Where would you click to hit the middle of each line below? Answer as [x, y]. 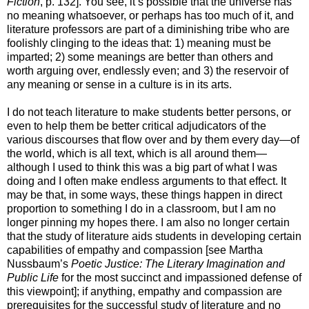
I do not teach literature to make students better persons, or [149, 112]
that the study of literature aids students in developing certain [154, 236]
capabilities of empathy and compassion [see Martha [135, 250]
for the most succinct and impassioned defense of [180, 277]
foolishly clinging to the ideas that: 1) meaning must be [139, 43]
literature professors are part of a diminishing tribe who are [148, 29]
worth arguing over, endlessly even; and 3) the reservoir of [148, 70]
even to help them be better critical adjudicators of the [137, 126]
